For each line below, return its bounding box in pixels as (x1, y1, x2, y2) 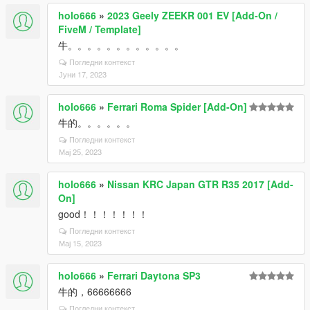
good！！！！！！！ (58, 207, 148, 221)
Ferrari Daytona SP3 (107, 268, 201, 282)
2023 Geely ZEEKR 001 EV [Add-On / (107, 8, 277, 22)
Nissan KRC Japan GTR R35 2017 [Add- (107, 177, 293, 191)
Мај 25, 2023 (59, 146, 102, 157)
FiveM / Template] (58, 22, 141, 36)
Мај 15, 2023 (59, 237, 102, 248)
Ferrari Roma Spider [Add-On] (107, 100, 247, 113)
